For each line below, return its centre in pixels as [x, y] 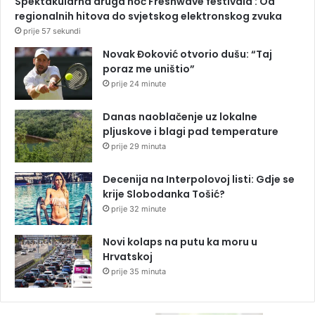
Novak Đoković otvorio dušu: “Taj [187, 54]
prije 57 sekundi [52, 31]
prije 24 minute [139, 84]
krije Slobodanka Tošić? [164, 194]
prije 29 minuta [139, 147]
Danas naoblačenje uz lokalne [180, 117]
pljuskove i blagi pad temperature [191, 132]
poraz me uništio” [149, 69]
